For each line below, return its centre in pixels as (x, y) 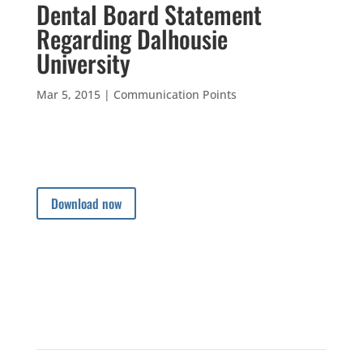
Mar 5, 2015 (68, 94)
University (83, 62)
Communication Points (175, 94)
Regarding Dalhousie (132, 38)
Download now (86, 203)
